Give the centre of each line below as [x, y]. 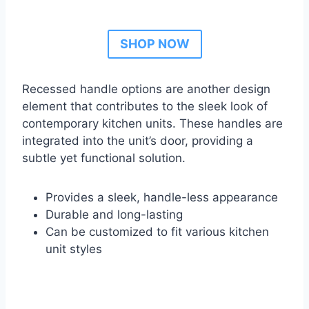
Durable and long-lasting [114, 215]
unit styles [74, 249]
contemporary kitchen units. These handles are [152, 124]
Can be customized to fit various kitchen [157, 232]
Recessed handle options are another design [146, 89]
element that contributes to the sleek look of [145, 107]
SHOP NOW [154, 43]
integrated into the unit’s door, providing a [138, 141]
